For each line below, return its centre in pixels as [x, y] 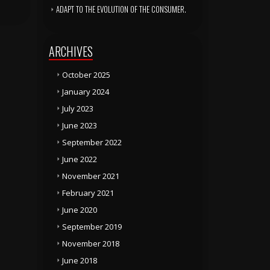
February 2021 [88, 193]
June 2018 [80, 260]
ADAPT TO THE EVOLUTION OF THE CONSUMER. [121, 9]
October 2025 [86, 75]
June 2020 [80, 210]
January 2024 [86, 92]
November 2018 [91, 243]
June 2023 [80, 125]
